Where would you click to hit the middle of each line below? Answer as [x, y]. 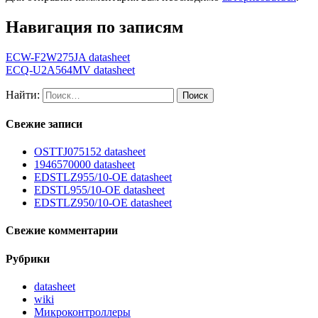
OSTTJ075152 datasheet [90, 152]
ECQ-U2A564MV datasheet [70, 70]
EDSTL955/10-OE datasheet [99, 190]
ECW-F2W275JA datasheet [68, 57]
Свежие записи [44, 124]
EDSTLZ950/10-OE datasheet [103, 203]
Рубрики [28, 258]
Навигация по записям [94, 27]
